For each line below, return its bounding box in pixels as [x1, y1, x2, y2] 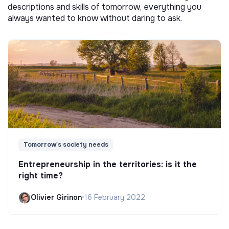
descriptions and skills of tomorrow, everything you [8, 1, 201, 12]
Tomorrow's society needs [23, 141, 108, 149]
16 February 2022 [84, 193, 145, 202]
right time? [18, 170, 63, 181]
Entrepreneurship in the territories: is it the [18, 158, 197, 170]
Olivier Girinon [31, 193, 82, 202]
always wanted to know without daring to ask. [8, 12, 182, 24]
